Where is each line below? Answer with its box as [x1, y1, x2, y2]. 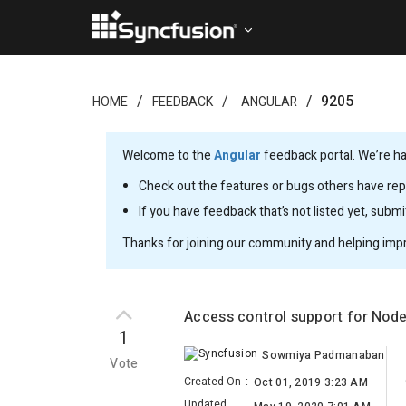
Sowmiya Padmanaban [262, 347, 385, 363]
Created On [184, 373, 241, 391]
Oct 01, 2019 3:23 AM [254, 374, 368, 391]
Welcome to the [122, 146, 214, 165]
